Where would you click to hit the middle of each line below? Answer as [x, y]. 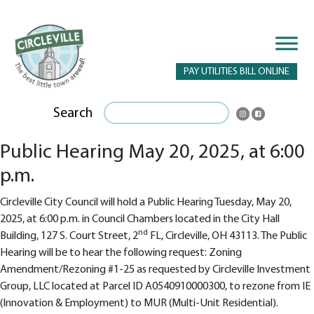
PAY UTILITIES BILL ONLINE [237, 72]
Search [73, 113]
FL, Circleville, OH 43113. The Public [227, 236]
